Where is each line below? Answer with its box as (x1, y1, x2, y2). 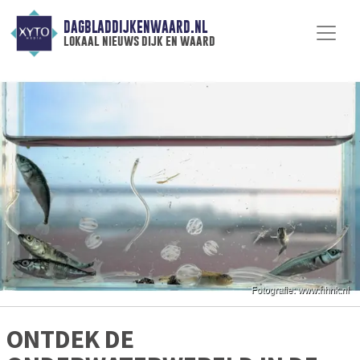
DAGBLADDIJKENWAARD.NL (63, 18, 207, 36)
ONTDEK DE (6, 323, 134, 356)
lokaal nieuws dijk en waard (63, 33, 215, 49)
